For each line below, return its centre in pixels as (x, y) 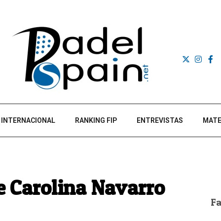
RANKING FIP (96, 120)
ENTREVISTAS (160, 120)
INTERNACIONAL (28, 120)
